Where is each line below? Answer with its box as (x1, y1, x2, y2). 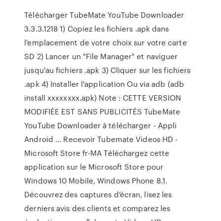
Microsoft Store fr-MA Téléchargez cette (24, 147, 170, 158)
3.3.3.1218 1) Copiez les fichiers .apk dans (24, 23, 169, 34)
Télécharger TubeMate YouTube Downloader (24, 9, 184, 20)
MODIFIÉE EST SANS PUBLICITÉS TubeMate (24, 106, 180, 117)
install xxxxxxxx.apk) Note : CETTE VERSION (24, 92, 182, 103)
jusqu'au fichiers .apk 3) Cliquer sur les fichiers (24, 65, 191, 75)
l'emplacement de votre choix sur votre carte (24, 37, 187, 48)
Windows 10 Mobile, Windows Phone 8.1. (24, 175, 167, 186)
